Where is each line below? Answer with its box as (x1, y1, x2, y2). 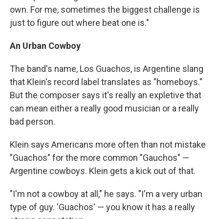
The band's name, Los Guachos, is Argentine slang (10, 64, 203, 74)
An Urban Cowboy (10, 41, 81, 51)
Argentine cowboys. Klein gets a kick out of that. (10, 166, 196, 176)
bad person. (10, 116, 55, 127)
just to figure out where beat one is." (10, 18, 149, 28)
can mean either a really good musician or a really (10, 103, 199, 113)
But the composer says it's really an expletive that (10, 90, 201, 100)
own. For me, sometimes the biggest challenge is (10, 4, 200, 15)
